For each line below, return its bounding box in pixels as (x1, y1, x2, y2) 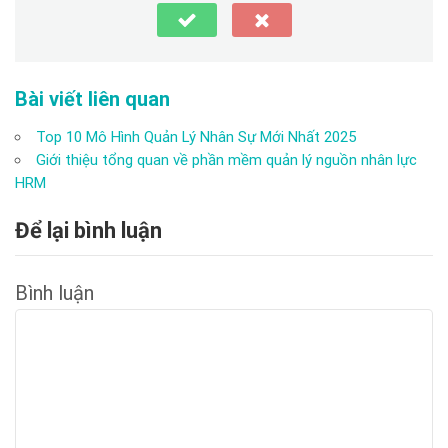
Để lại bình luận (15, 217, 162, 243)
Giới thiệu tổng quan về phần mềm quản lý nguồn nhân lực (36, 150, 417, 169)
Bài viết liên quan (15, 86, 170, 111)
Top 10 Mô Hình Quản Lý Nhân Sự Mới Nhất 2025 (36, 127, 356, 146)
